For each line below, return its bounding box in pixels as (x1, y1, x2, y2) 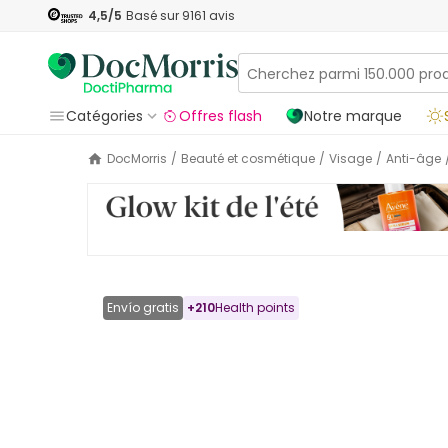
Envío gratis (107, 299, 179, 317)
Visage (337, 150, 372, 167)
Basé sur (126, 6, 182, 24)
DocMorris (115, 150, 167, 167)
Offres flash (179, 106, 262, 126)
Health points (215, 299, 295, 317)
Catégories (66, 106, 143, 126)
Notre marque (304, 106, 402, 126)
